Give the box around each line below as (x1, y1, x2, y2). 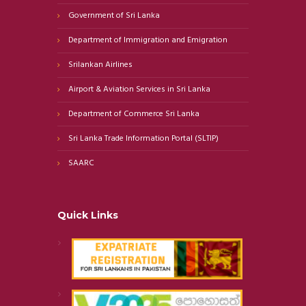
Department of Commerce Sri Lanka (68, 107, 200, 122)
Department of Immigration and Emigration (68, 33, 228, 48)
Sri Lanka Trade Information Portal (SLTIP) (68, 132, 219, 145)
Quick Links (57, 209, 118, 222)
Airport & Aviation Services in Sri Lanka (68, 83, 211, 97)
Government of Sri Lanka (68, 9, 161, 23)
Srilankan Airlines (68, 58, 133, 72)
